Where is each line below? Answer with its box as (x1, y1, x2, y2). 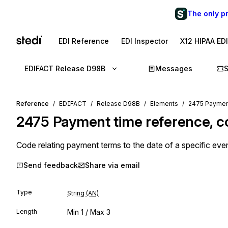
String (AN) (67, 189, 99, 197)
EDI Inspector (121, 37, 168, 45)
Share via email (85, 161, 140, 169)
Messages (155, 64, 192, 73)
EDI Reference (59, 37, 109, 45)
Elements (150, 100, 178, 107)
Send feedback (23, 161, 78, 169)
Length (16, 208, 37, 215)
